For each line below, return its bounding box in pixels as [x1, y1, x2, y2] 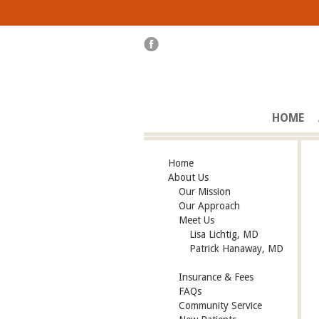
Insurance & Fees [179, 271, 253, 283]
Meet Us [179, 214, 214, 226]
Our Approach [179, 199, 240, 211]
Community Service [179, 299, 262, 311]
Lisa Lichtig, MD [189, 228, 258, 240]
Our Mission [179, 185, 231, 197]
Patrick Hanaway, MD [189, 242, 283, 254]
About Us [168, 171, 209, 183]
